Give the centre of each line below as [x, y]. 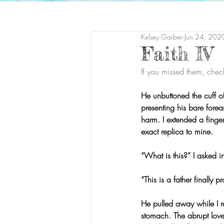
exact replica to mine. [177, 131]
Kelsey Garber [162, 37]
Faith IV [177, 53]
